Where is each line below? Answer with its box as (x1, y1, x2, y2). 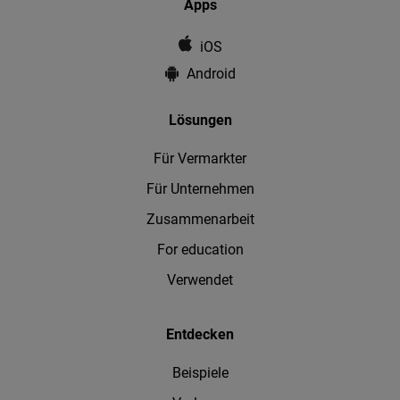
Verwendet (167, 271, 233, 288)
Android (186, 64, 236, 82)
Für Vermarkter (154, 149, 246, 167)
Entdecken (166, 325, 234, 343)
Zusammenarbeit (146, 210, 254, 228)
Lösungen (168, 111, 232, 129)
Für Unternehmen (146, 179, 254, 197)
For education (156, 240, 244, 258)
